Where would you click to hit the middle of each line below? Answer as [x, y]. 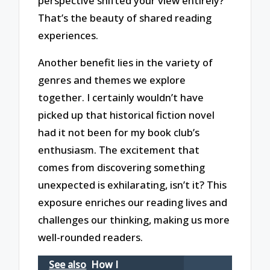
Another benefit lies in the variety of [126, 63]
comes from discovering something [122, 168]
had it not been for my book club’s [119, 133]
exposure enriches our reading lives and [133, 202]
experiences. [68, 36]
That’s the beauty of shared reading [125, 18]
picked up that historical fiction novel [127, 115]
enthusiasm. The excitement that [119, 150]
